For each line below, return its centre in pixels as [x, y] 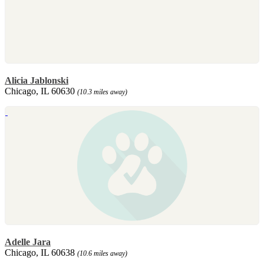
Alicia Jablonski [37, 80]
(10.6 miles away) [102, 253]
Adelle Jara [28, 242]
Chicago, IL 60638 [41, 252]
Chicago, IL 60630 [41, 91]
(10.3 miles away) [102, 92]
